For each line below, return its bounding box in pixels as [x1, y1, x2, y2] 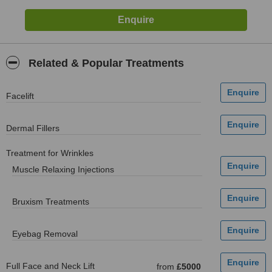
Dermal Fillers [6, 123, 59, 133]
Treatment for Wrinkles [6, 148, 93, 158]
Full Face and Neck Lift [6, 261, 95, 271]
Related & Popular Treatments [25, 57, 184, 69]
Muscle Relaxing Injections [12, 165, 114, 174]
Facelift [6, 91, 34, 101]
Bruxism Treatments [12, 197, 89, 206]
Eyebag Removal [12, 229, 78, 239]
